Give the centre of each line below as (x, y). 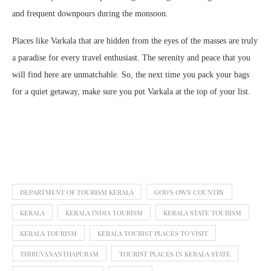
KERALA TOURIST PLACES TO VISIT (153, 233)
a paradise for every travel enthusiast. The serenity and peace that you (131, 58)
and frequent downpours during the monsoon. (90, 14)
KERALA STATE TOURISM (202, 213)
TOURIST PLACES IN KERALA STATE (175, 254)
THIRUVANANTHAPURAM (59, 254)
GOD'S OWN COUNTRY (189, 192)
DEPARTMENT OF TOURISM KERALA (77, 192)
